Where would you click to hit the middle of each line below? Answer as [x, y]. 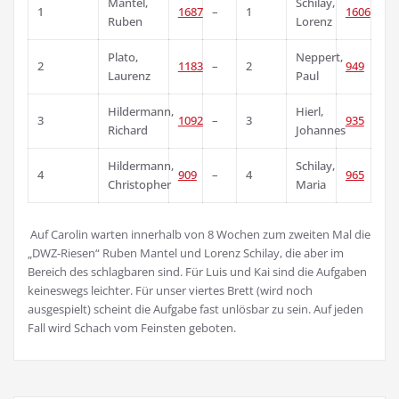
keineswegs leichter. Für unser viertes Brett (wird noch [170, 290]
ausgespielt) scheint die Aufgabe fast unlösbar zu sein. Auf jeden [195, 309]
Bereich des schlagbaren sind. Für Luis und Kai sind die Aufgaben [197, 272]
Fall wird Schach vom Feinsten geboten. [132, 328]
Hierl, [309, 111]
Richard [127, 130]
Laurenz [129, 76]
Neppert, [319, 57]
